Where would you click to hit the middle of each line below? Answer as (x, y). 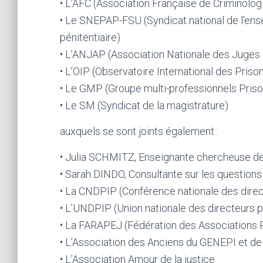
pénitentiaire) (90, 38)
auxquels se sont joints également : (139, 131)
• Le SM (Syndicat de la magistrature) (144, 106)
